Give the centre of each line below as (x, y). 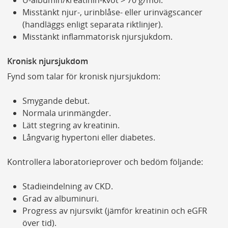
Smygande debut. (56, 101)
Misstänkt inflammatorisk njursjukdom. (97, 37)
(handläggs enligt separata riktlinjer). (92, 25)
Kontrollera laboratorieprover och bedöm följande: (105, 162)
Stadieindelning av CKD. (67, 187)
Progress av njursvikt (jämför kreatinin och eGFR (115, 211)
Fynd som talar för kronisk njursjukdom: (83, 77)
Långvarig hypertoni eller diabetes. (89, 138)
